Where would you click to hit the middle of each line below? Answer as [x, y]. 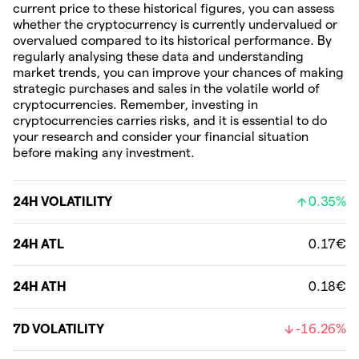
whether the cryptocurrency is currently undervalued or [175, 24]
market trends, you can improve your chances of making [178, 73]
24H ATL [38, 244]
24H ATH [40, 286]
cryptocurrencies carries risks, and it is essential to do [170, 121]
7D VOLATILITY [58, 329]
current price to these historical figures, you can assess [173, 8]
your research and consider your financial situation [161, 137]
